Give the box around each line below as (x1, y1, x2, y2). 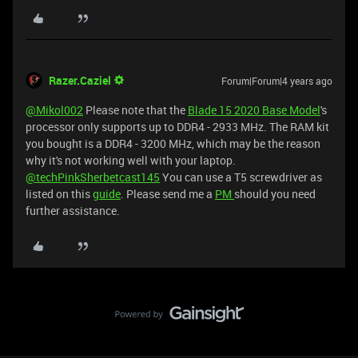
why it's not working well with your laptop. (26, 153, 236, 168)
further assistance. (26, 203, 120, 218)
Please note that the (83, 102, 188, 117)
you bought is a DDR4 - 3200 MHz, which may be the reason (26, 136, 320, 151)
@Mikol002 (26, 102, 83, 117)
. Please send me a (121, 186, 215, 201)
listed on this (26, 186, 93, 201)
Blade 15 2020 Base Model (188, 102, 320, 117)
